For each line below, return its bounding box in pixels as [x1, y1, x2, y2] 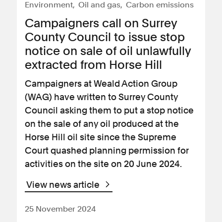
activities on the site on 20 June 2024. [25, 159, 182, 169]
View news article [26, 179, 102, 190]
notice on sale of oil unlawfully [25, 44, 191, 58]
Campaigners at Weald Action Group [25, 78, 177, 89]
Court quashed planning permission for [25, 145, 189, 156]
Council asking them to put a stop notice [25, 105, 194, 115]
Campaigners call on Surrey [25, 16, 177, 30]
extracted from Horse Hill [25, 57, 162, 72]
